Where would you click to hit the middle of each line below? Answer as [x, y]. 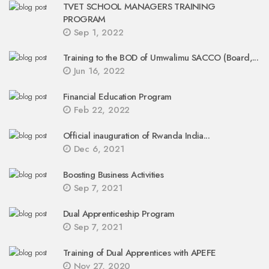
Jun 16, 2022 [98, 71]
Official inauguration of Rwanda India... [136, 136]
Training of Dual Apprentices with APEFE [140, 253]
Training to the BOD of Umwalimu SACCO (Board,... [161, 58]
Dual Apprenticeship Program [119, 214]
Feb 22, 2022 [100, 110]
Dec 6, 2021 [97, 149]
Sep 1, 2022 [97, 32]
